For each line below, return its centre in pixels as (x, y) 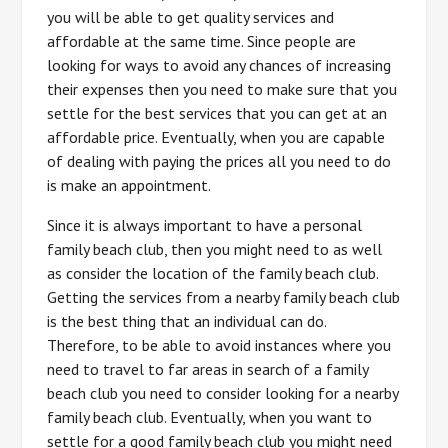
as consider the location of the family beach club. (213, 273)
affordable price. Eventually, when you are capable (216, 137)
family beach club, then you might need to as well (215, 249)
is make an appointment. (129, 185)
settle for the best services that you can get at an (217, 113)
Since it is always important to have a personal (205, 225)
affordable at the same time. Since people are (202, 41)
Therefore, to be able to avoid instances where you (219, 345)
